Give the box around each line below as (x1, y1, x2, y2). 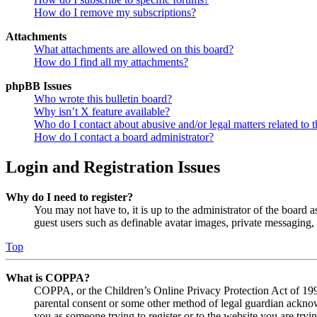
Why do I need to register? (6, 191, 133, 204)
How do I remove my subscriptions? (34, 6, 196, 19)
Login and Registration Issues (6, 158, 220, 177)
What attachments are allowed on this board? (34, 43, 234, 56)
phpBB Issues (6, 80, 71, 93)
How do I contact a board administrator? (34, 131, 214, 144)
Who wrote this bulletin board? (34, 93, 172, 105)
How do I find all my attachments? (34, 56, 188, 69)
